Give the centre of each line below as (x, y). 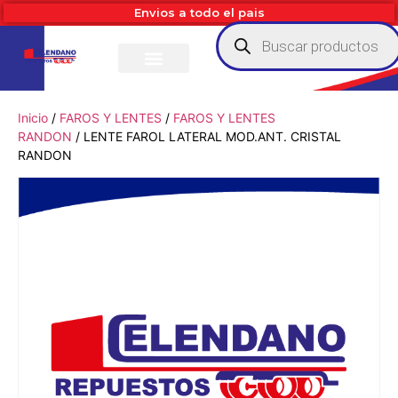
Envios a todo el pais (199, 12)
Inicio (33, 118)
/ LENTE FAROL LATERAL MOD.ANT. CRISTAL (207, 136)
